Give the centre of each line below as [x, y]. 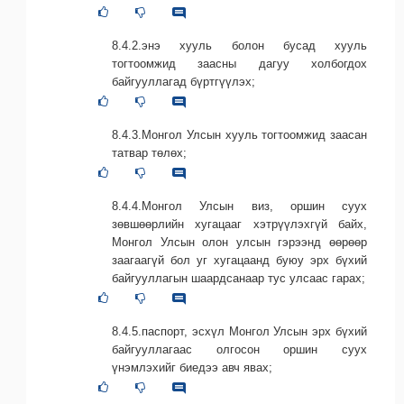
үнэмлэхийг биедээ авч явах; [192, 368]
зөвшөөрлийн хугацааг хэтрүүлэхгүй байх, [239, 225]
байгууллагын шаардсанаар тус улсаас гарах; [239, 279]
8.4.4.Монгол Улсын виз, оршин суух [239, 207]
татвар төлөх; [149, 153]
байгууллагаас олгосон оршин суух [239, 350]
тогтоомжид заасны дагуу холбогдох [239, 64]
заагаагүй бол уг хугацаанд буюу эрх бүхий [239, 261]
